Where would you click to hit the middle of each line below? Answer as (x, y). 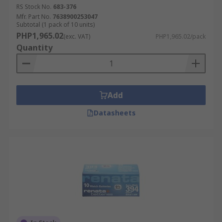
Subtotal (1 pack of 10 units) (55, 25)
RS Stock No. (34, 7)
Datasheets (114, 113)
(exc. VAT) (77, 36)
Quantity (34, 48)
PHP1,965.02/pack (181, 36)
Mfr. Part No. (34, 17)
